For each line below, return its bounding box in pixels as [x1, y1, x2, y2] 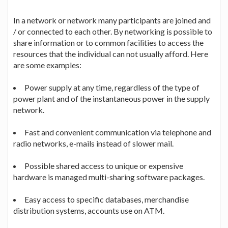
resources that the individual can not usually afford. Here [13, 48, 208, 59]
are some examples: [13, 60, 81, 70]
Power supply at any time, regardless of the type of [24, 82, 199, 92]
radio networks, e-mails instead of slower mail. [13, 138, 174, 148]
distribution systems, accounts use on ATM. [13, 205, 164, 215]
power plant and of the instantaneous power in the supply [13, 93, 210, 103]
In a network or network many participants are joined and [13, 15, 211, 25]
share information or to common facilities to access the [13, 37, 204, 47]
